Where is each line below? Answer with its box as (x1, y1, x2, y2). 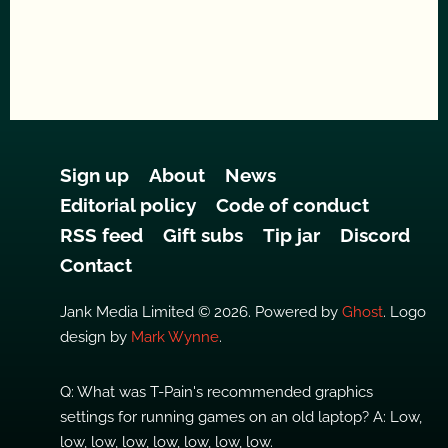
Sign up (60, 164, 129, 186)
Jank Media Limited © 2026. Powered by (60, 303, 342, 321)
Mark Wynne (131, 328, 219, 346)
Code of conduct (216, 194, 369, 216)
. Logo (383, 303, 426, 321)
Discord (340, 224, 410, 246)
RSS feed (60, 224, 143, 246)
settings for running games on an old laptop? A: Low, (60, 408, 422, 426)
